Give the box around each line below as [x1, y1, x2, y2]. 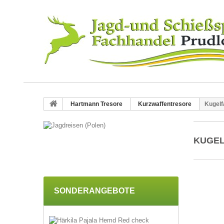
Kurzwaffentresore [138, 100, 191, 107]
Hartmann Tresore [70, 100, 122, 107]
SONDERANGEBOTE [54, 186, 135, 195]
